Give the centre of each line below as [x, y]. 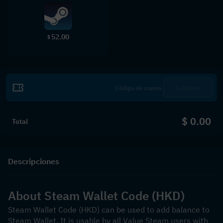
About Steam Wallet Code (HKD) [96, 196]
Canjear [188, 88]
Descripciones [34, 161]
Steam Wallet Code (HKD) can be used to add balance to [109, 210]
